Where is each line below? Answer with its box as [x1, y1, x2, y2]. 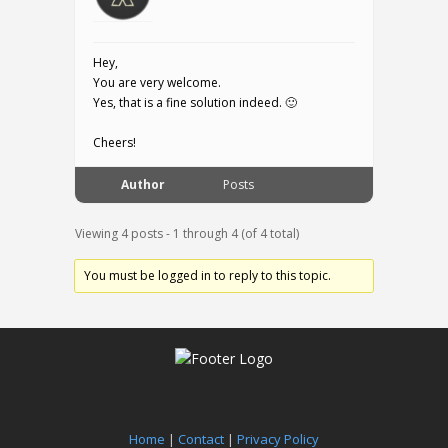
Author [121, 176, 165, 193]
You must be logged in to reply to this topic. [84, 267, 332, 284]
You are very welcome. [93, 74, 221, 91]
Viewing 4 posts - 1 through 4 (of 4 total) [75, 225, 299, 242]
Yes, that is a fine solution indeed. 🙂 [93, 94, 297, 111]
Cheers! [93, 134, 136, 151]
